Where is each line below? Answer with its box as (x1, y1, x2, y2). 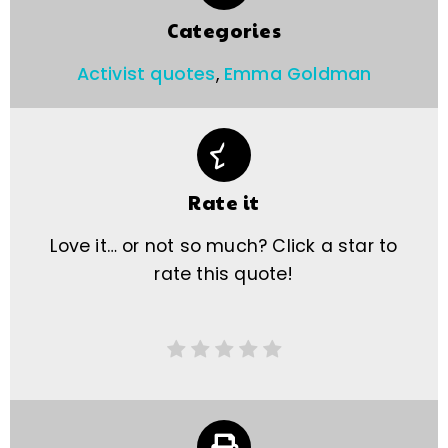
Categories (167, 17, 281, 44)
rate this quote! (154, 262, 294, 287)
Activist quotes (76, 62, 216, 87)
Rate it (188, 189, 260, 216)
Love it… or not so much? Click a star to (50, 234, 398, 259)
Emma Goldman (224, 62, 372, 87)
